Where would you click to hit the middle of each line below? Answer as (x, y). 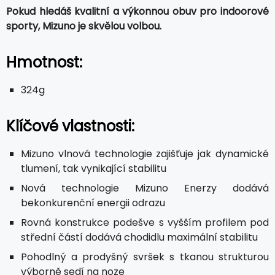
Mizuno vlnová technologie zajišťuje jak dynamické (145, 153)
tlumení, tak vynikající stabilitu (94, 168)
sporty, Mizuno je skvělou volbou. (84, 26)
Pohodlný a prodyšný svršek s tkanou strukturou (145, 257)
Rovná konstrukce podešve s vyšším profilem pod (145, 222)
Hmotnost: (44, 62)
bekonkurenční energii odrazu (93, 203)
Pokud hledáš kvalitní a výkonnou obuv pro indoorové (137, 11)
